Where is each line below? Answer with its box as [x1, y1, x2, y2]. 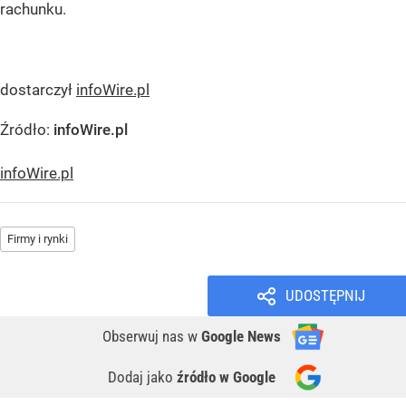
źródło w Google [177, 367, 275, 386]
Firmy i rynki [7, 231, 68, 246]
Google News [201, 326, 281, 345]
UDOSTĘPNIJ [285, 285, 365, 304]
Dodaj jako [108, 367, 177, 386]
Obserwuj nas [102, 326, 188, 345]
